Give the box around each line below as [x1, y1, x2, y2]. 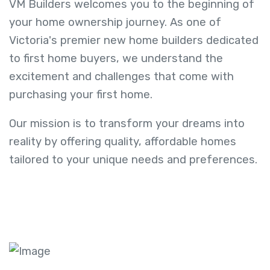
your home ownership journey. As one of [9, 15, 221, 29]
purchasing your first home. [9, 87, 152, 101]
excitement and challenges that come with [9, 69, 234, 83]
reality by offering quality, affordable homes [9, 135, 236, 149]
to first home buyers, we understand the [9, 51, 223, 65]
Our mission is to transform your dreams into [9, 117, 245, 131]
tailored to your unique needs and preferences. [9, 153, 257, 167]
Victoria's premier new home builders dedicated [9, 33, 259, 47]
